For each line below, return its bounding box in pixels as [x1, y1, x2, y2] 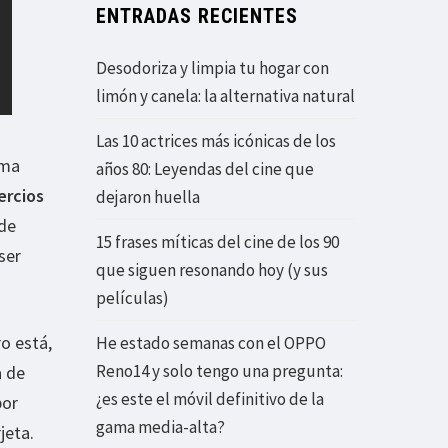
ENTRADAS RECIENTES [96, 4, 298, 29]
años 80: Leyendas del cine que [96, 158, 314, 181]
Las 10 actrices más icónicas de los [96, 130, 336, 153]
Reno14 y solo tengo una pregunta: [96, 360, 343, 383]
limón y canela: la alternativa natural [96, 85, 355, 108]
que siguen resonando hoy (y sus [96, 259, 328, 282]
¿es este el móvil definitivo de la [96, 388, 324, 411]
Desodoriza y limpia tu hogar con [96, 57, 329, 80]
